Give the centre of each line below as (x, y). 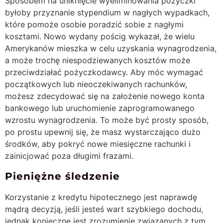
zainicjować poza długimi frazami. (69, 156)
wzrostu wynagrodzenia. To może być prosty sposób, (107, 120)
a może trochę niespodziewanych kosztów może (98, 60)
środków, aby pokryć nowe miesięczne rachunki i (98, 144)
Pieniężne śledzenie (62, 176)
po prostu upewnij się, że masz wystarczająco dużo (103, 132)
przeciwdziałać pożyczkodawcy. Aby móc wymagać (104, 72)
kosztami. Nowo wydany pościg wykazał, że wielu (100, 36)
